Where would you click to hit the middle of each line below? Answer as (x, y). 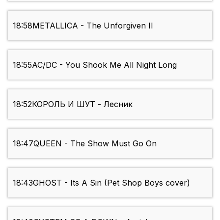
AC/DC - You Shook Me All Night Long (104, 65)
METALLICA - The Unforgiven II (93, 26)
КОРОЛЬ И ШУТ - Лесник (82, 104)
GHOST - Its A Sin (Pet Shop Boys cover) (111, 183)
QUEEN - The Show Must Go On (95, 144)
